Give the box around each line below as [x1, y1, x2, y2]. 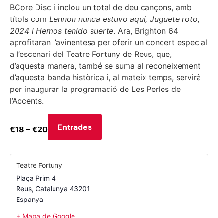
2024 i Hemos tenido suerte [10, 26, 113, 36]
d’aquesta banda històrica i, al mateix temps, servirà [10, 73, 201, 83]
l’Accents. [10, 96, 44, 106]
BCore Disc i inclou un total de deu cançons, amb [10, 2, 192, 13]
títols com [10, 14, 49, 24]
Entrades [57, 122, 92, 132]
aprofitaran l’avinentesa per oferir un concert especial [10, 37, 207, 48]
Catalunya [36, 184, 68, 193]
